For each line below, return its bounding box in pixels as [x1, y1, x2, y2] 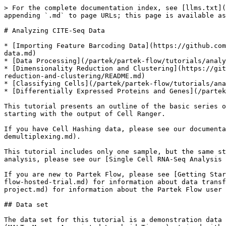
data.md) [4, 49, 36, 57]
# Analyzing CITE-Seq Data [4, 27, 105, 34]
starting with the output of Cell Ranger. [4, 110, 165, 118]
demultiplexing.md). [4, 133, 81, 140]
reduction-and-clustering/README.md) [4, 72, 145, 80]
